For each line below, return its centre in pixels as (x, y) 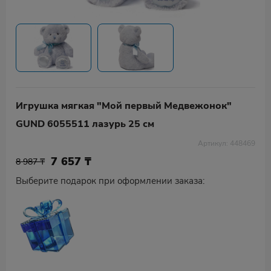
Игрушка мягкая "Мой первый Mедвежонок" (124, 106)
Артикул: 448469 (227, 143)
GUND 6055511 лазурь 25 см (85, 124)
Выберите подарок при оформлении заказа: (110, 181)
